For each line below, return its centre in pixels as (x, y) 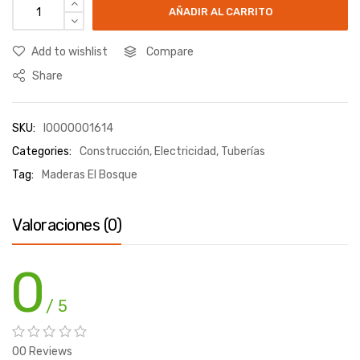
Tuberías (243, 152)
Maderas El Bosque (90, 175)
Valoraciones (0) (67, 225)
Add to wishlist (70, 52)
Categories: (42, 152)
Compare (170, 52)
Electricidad (185, 152)
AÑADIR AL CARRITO (220, 12)
